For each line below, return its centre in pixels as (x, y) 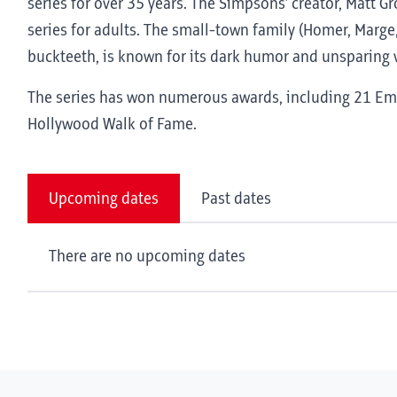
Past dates (236, 199)
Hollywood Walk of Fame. (112, 125)
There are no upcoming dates (147, 257)
